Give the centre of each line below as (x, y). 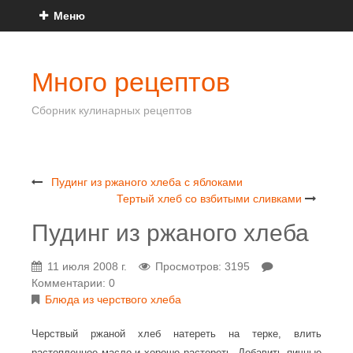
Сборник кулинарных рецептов (111, 110)
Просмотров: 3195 (203, 266)
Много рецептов (131, 82)
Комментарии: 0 (73, 283)
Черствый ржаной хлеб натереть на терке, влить (176, 334)
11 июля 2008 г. (87, 266)
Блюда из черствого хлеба (113, 299)
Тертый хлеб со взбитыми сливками (209, 199)
